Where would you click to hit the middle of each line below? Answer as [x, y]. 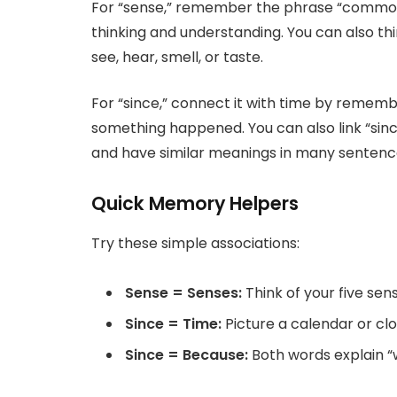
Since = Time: [173, 324]
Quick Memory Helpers [195, 204]
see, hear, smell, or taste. [177, 57]
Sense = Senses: [183, 293]
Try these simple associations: [195, 243]
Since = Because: [187, 355]
